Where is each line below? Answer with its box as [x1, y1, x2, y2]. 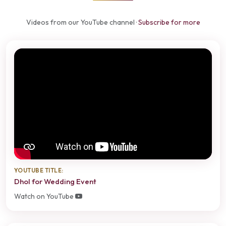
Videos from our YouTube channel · [26, 17, 138, 27]
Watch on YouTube [14, 192, 75, 201]
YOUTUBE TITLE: [14, 166, 64, 174]
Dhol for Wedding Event [14, 176, 96, 186]
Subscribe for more [138, 17, 200, 27]
